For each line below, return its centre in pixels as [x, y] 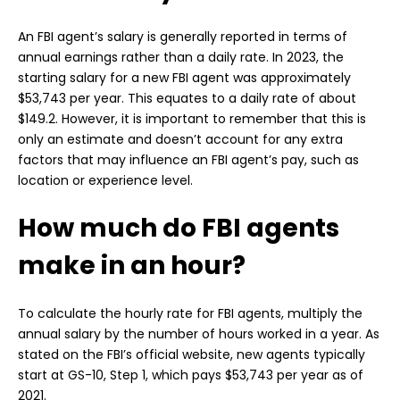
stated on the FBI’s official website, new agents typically [192, 355]
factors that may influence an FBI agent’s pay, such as [188, 160]
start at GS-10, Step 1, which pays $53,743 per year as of [191, 375]
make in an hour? [132, 266]
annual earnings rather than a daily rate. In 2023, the [181, 58]
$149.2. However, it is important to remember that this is [192, 119]
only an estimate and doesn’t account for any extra [180, 140]
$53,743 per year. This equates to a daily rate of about [187, 99]
